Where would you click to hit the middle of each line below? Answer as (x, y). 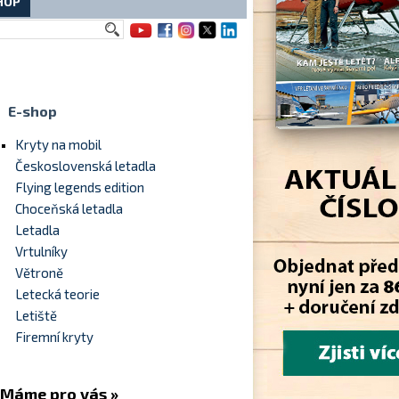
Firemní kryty (54, 337)
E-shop (33, 111)
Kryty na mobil (58, 144)
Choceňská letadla (69, 208)
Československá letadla (85, 166)
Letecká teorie (57, 294)
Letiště (36, 315)
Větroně (39, 273)
